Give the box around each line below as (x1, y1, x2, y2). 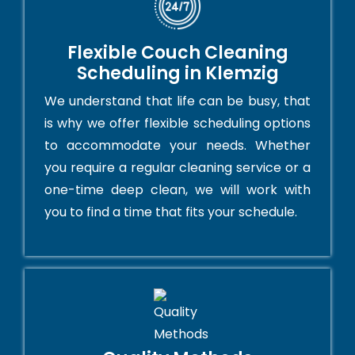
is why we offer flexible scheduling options (44, 114, 311, 133)
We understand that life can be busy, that (44, 92, 311, 111)
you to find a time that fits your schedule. (44, 203, 297, 222)
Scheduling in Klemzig (76, 61, 279, 86)
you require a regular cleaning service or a (44, 158, 311, 177)
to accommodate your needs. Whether (44, 136, 311, 155)
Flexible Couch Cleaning (67, 40, 288, 66)
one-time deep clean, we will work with (44, 181, 311, 200)
